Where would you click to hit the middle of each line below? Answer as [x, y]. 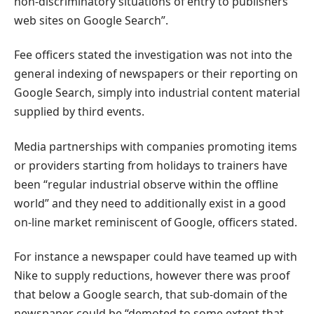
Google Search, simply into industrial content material [157, 93]
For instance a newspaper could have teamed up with [156, 256]
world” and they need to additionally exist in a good [150, 203]
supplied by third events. [79, 112]
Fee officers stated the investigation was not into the [153, 55]
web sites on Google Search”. [91, 20]
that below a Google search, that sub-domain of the [151, 294]
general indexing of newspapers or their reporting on [156, 74]
